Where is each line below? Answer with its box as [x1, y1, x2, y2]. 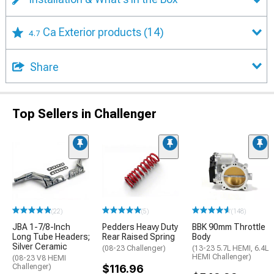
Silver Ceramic [12, 242, 67, 251]
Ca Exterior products [43, 25, 144, 39]
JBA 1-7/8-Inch [12, 222, 70, 232]
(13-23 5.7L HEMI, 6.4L [192, 244, 268, 253]
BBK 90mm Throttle [192, 222, 265, 232]
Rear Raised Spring [102, 232, 175, 242]
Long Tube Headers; [12, 232, 90, 242]
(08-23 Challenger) [102, 244, 166, 253]
